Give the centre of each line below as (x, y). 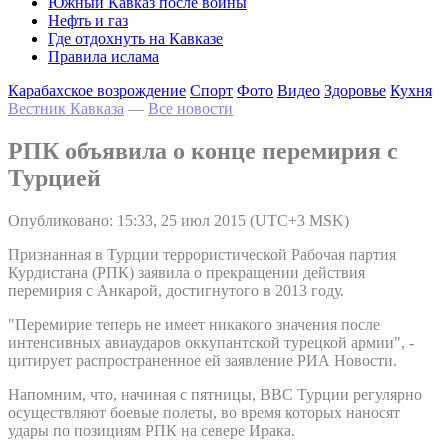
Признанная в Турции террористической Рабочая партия (202, 254)
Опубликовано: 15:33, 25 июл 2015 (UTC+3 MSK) (178, 220)
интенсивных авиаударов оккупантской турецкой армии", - (211, 342)
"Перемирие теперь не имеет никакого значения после (194, 324)
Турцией (54, 177)
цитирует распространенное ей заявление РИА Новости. (202, 360)
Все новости (190, 108)
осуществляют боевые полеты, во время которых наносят (204, 412)
